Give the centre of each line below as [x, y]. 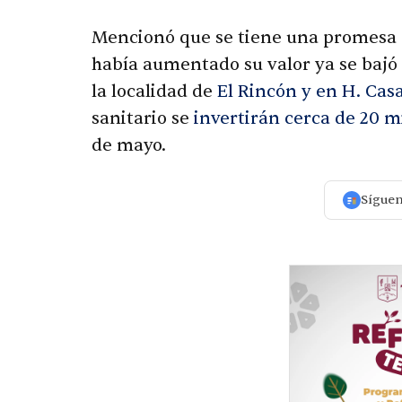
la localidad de [154, 92]
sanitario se [143, 119]
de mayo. [129, 146]
